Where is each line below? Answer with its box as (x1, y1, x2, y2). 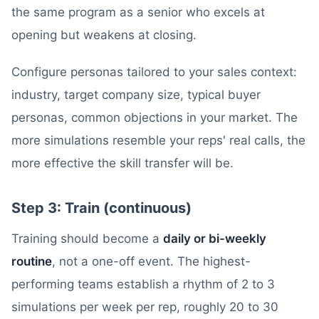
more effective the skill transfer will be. (11, 156, 234, 170)
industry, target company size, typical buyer (11, 88, 261, 102)
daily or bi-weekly (163, 231, 266, 246)
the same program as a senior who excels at (11, 5, 265, 19)
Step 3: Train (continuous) (11, 199, 192, 216)
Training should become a (11, 231, 163, 246)
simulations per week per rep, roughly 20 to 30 (11, 300, 278, 314)
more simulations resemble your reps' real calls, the (11, 133, 305, 147)
